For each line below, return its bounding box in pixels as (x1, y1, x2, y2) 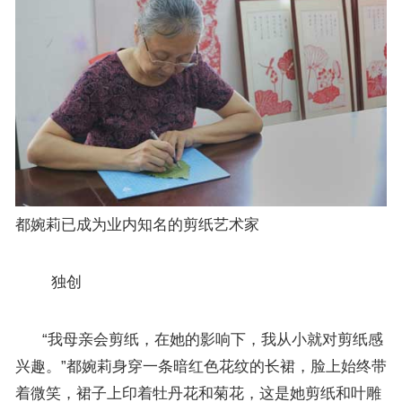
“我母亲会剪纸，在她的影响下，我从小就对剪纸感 (14, 330, 383, 348)
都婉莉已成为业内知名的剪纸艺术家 (14, 215, 259, 233)
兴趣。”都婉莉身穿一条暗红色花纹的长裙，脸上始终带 (14, 357, 387, 375)
